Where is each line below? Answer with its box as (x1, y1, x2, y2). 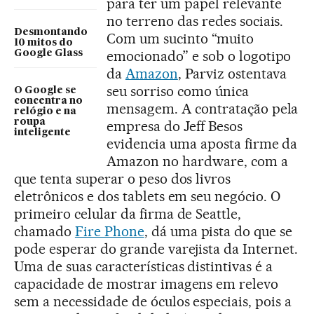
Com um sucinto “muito (107, 29, 254, 47)
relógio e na (14, 106, 76, 116)
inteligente (14, 127, 71, 137)
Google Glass (14, 48, 83, 58)
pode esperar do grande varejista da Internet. (14, 240, 299, 257)
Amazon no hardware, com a (107, 152, 288, 170)
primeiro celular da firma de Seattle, (14, 205, 242, 222)
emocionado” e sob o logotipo (107, 47, 292, 64)
